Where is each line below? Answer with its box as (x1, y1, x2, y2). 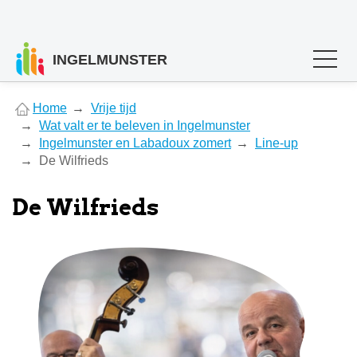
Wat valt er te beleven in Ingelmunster (39, 119, 250, 132)
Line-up (255, 136, 298, 150)
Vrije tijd (91, 101, 136, 115)
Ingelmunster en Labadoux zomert (39, 136, 231, 150)
